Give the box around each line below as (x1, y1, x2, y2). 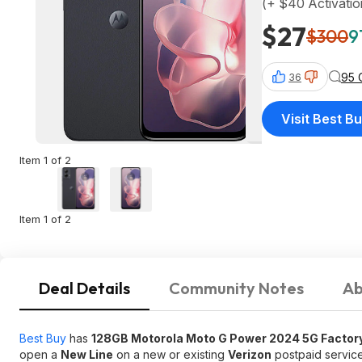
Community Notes (169, 278, 304, 298)
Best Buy (19, 331, 66, 345)
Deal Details (39, 278, 130, 298)
